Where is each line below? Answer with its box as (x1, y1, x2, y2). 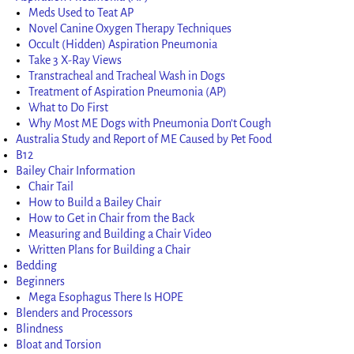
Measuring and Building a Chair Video (28, 227, 213, 240)
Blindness (16, 322, 64, 335)
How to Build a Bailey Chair (28, 195, 162, 209)
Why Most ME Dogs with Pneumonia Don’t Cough (28, 116, 272, 130)
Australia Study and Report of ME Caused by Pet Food (16, 132, 273, 145)
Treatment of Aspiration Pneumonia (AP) (28, 85, 228, 98)
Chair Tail (28, 179, 74, 193)
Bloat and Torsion (16, 337, 102, 351)
